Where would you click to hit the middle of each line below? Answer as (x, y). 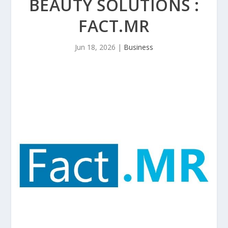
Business (138, 47)
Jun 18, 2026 (95, 47)
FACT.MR (114, 26)
